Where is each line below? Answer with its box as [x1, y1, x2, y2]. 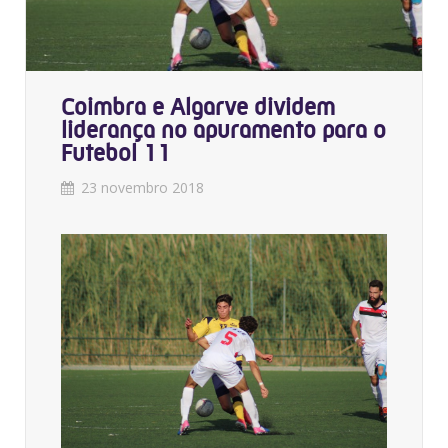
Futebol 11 [61, 138, 171, 167]
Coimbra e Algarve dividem [61, 92, 335, 121]
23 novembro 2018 [81, 177, 204, 197]
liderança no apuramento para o [61, 115, 386, 144]
